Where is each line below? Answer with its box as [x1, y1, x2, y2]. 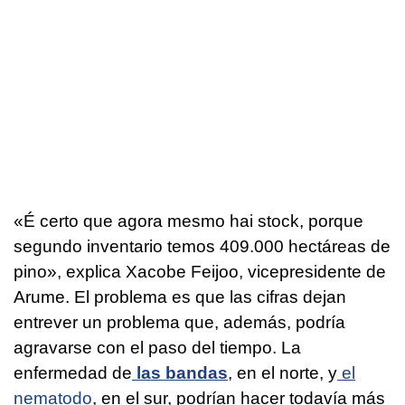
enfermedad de [14, 363, 132, 382]
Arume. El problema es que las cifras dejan [14, 287, 346, 306]
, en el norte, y [228, 363, 337, 382]
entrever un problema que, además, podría [14, 312, 345, 332]
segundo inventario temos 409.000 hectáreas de [14, 236, 391, 256]
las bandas [137, 363, 228, 382]
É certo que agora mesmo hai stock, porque [24, 211, 363, 231]
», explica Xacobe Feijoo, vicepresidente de [47, 261, 386, 281]
